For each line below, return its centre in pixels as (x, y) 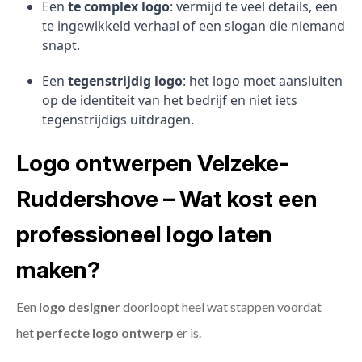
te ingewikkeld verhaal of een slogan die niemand (194, 26)
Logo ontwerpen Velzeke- (153, 164)
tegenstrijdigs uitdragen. (118, 120)
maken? (58, 270)
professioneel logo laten (144, 235)
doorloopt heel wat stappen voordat (221, 307)
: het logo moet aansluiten (263, 81)
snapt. (61, 46)
